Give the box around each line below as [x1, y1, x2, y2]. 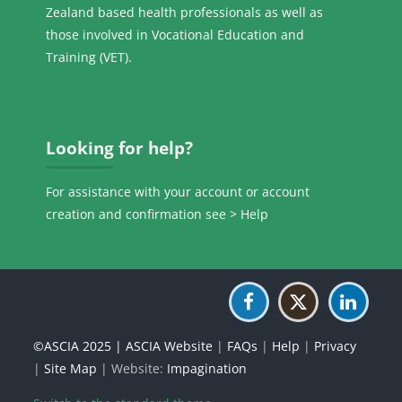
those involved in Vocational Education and [46, 26, 305, 44]
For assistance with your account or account [46, 183, 310, 201]
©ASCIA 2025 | [33, 337, 127, 355]
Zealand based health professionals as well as [46, 4, 324, 22]
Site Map [44, 360, 98, 378]
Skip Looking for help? [32, 127, 164, 144]
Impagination [167, 360, 248, 378]
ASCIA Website [126, 337, 214, 355]
